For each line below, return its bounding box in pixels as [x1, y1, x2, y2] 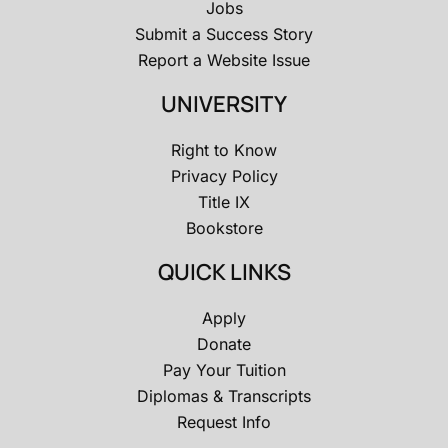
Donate [197, 334, 251, 354]
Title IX [198, 192, 250, 212]
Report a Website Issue [138, 50, 310, 70]
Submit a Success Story [135, 24, 313, 44]
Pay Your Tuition [162, 360, 286, 380]
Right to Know [171, 140, 277, 160]
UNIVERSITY [161, 89, 287, 119]
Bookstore [185, 218, 263, 238]
